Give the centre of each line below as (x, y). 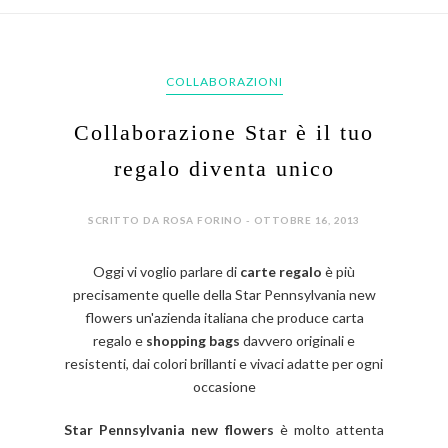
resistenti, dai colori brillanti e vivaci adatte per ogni (224, 364)
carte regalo (281, 272)
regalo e (119, 341)
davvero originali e (297, 341)
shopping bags (193, 341)
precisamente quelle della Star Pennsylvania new (224, 295)
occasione (224, 387)
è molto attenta (332, 430)
